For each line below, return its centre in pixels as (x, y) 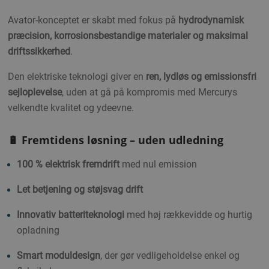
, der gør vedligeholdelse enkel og (170, 255)
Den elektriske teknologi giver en (77, 77)
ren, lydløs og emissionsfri (201, 77)
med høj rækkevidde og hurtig (188, 214)
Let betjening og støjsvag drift (80, 189)
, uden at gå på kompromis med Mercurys (150, 92)
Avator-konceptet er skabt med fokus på (93, 20)
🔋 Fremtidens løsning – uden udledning (116, 140)
